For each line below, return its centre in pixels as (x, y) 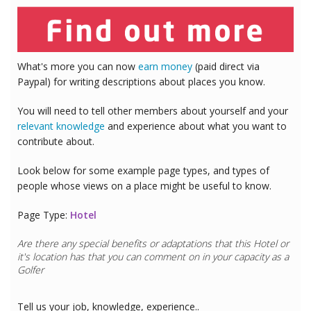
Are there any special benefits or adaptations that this (135, 243)
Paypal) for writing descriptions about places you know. (141, 81)
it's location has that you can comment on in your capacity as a (153, 256)
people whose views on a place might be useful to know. (144, 185)
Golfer (31, 269)
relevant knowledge (61, 126)
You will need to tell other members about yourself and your (153, 110)
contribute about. (56, 141)
